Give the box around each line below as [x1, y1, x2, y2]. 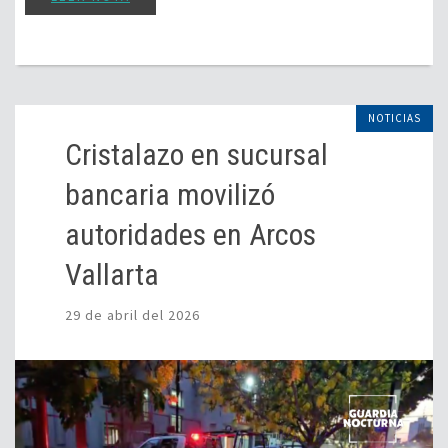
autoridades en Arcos [65, 217, 316, 253]
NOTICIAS [368, 111, 421, 126]
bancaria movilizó [65, 177, 275, 213]
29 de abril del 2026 [65, 306, 200, 325]
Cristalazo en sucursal [65, 137, 328, 173]
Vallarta [65, 257, 159, 293]
